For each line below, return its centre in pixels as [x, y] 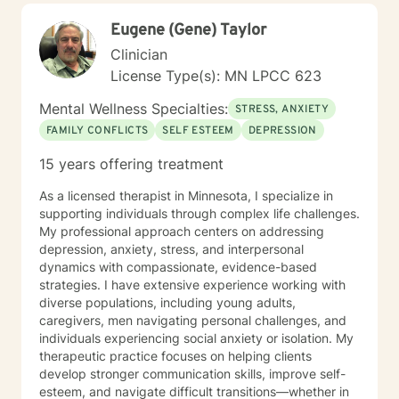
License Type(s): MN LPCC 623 [216, 76]
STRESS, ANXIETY [282, 110]
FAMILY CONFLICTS [98, 131]
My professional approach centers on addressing [182, 231]
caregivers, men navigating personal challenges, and [193, 320]
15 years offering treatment [131, 164]
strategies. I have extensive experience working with [192, 285]
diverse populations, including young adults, [167, 302]
